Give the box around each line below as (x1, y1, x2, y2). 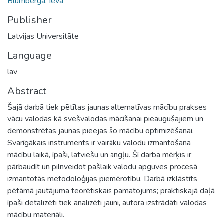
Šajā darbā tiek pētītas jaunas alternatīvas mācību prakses (7, 101, 207, 112)
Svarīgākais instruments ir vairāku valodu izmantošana (7, 137, 191, 148)
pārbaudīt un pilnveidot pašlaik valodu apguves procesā (7, 161, 197, 172)
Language (7, 48, 52, 62)
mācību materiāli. (7, 209, 64, 220)
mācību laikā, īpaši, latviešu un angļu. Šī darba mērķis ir (7, 149, 191, 160)
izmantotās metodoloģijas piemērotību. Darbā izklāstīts (7, 173, 197, 184)
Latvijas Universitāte (7, 30, 79, 42)
